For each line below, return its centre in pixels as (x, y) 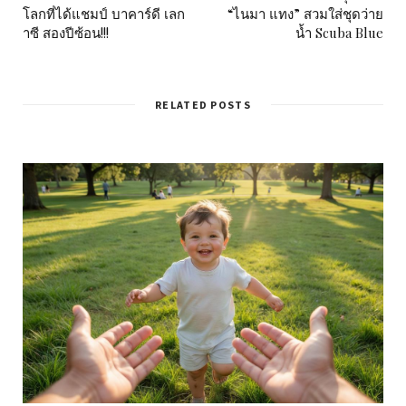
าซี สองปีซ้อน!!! (66, 32)
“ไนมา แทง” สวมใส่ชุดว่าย (305, 13)
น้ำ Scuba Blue (339, 32)
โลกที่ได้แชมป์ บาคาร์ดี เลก (104, 13)
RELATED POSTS (203, 104)
